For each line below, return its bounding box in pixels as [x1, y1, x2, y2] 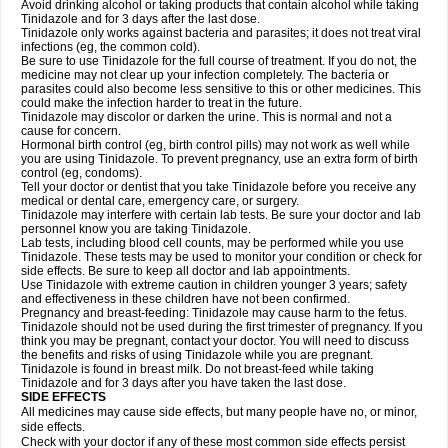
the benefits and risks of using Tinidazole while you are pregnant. [21, 348, 373, 362]
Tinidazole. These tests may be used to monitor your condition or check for [21, 250, 422, 264]
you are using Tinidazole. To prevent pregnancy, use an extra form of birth [21, 152, 418, 166]
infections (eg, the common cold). [21, 40, 200, 54]
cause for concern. [21, 124, 121, 138]
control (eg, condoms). [21, 166, 142, 180]
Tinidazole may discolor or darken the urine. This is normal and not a [21, 110, 392, 124]
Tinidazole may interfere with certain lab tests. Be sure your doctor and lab [21, 208, 421, 222]
